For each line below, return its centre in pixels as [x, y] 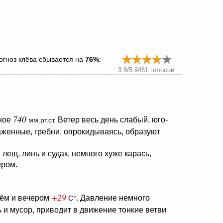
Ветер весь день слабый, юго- [113, 120]
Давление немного [115, 198]
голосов [161, 70]
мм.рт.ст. [42, 120]
